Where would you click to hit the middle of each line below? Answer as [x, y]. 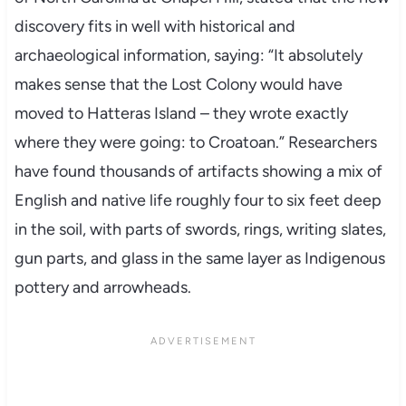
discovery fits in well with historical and [155, 26]
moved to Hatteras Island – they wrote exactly [181, 113]
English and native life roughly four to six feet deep [198, 200]
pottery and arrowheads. [102, 287]
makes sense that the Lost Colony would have [178, 84]
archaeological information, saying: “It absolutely [188, 55]
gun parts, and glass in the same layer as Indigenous [199, 258]
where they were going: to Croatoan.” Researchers [195, 142]
